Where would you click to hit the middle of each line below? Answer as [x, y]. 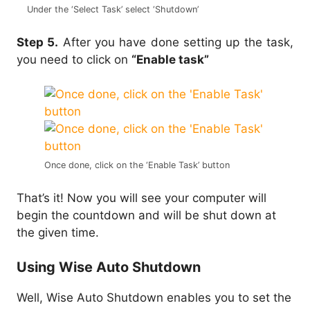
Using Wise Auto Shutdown [109, 267]
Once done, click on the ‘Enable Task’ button [137, 165]
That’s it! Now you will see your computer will [142, 198]
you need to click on [74, 59]
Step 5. [38, 42]
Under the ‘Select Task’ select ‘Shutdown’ [113, 10]
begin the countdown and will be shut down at [146, 215]
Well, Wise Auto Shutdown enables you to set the [154, 298]
